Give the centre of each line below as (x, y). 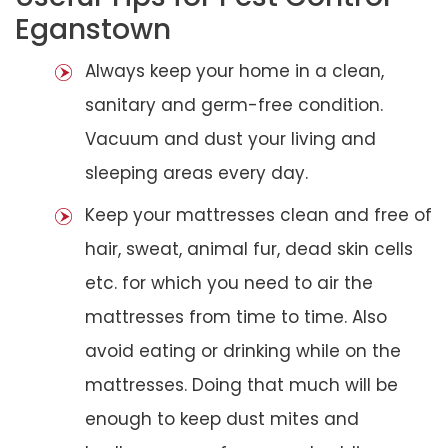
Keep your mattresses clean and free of (258, 214)
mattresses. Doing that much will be (241, 384)
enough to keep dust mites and (222, 418)
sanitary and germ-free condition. (234, 104)
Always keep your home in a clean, (234, 70)
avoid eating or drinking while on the (243, 350)
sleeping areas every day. (196, 172)
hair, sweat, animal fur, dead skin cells (249, 248)
